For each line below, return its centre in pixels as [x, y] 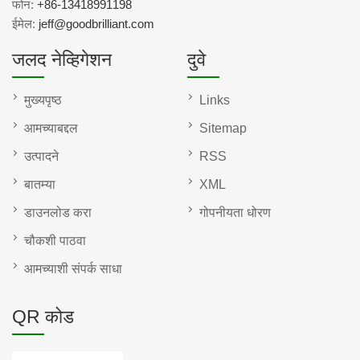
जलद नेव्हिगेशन [62, 60]
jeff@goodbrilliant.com [96, 24]
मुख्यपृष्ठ [43, 100]
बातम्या [40, 185]
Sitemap [223, 129]
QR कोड [43, 317]
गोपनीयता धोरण [235, 213]
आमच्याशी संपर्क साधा [73, 269]
